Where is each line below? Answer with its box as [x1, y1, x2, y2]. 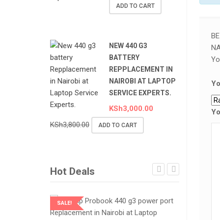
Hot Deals [50, 165, 95, 177]
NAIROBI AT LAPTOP [109, 77, 176, 85]
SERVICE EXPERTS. [109, 89, 171, 97]
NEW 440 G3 [109, 42, 147, 50]
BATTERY [109, 54, 139, 62]
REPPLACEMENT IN [109, 65, 173, 74]
